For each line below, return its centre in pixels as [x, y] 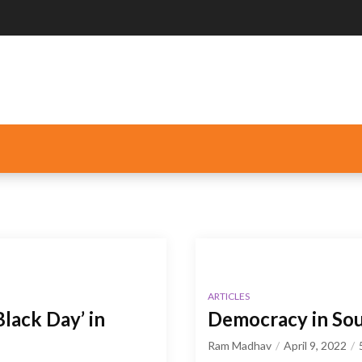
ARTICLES [229, 296]
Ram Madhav [240, 345]
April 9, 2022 [315, 345]
